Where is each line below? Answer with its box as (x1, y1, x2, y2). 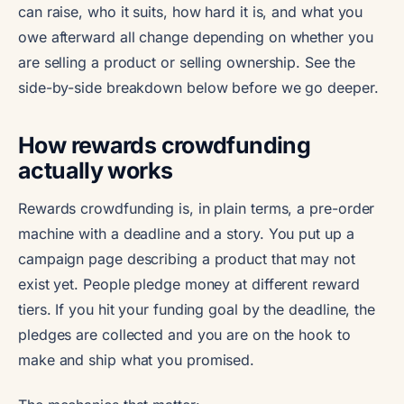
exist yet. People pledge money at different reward (18, 274, 360, 293)
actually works (18, 156, 173, 184)
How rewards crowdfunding (18, 131, 310, 159)
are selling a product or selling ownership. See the (18, 52, 355, 71)
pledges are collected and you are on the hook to (18, 325, 351, 344)
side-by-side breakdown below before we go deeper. (18, 78, 379, 96)
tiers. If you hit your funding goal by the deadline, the (18, 299, 375, 318)
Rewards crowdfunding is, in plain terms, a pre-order (18, 198, 375, 217)
